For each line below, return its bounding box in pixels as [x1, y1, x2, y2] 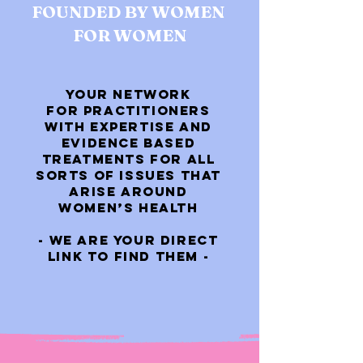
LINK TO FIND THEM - [47, 248, 210, 264]
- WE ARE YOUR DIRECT [38, 232, 219, 248]
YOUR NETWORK [66, 86, 191, 102]
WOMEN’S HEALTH [58, 199, 199, 216]
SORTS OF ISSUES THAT [35, 167, 221, 183]
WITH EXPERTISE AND [45, 118, 212, 135]
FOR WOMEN [73, 23, 186, 45]
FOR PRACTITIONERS [46, 102, 211, 118]
